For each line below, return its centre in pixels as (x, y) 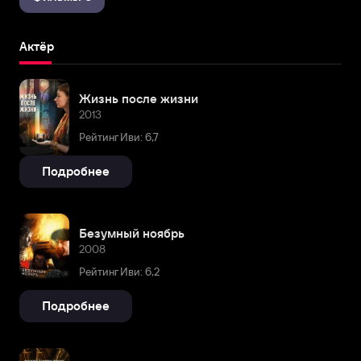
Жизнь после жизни (139, 98)
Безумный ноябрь (132, 233)
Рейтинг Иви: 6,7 (119, 137)
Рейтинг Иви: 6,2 (119, 272)
